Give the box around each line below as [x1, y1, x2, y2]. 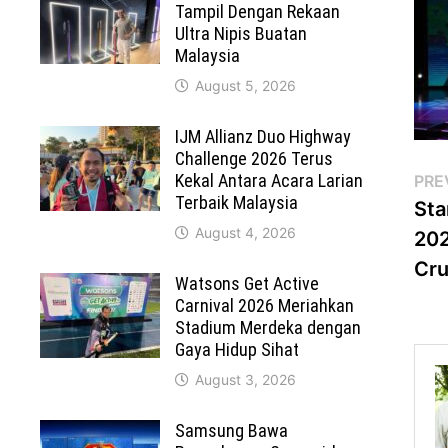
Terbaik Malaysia [175, 192, 299, 214]
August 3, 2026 [195, 371, 297, 389]
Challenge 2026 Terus [175, 148, 334, 170]
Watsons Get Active [175, 273, 320, 295]
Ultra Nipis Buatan [175, 23, 308, 45]
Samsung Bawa [175, 420, 289, 442]
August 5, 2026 [195, 77, 297, 95]
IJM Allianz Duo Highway [175, 126, 352, 148]
